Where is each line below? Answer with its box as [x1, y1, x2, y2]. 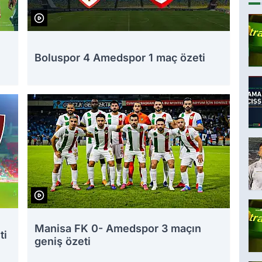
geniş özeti [35, 235, 91, 248]
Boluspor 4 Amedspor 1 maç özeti [35, 51, 205, 64]
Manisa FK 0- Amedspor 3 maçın [35, 222, 201, 235]
